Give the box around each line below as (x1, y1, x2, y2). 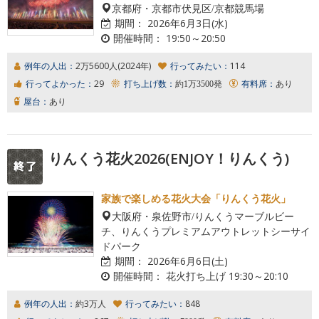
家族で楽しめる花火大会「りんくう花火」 (101, 191, 291, 205)
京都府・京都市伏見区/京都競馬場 (112, 2, 264, 13)
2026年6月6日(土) (145, 253, 228, 268)
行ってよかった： (26, 77, 94, 90)
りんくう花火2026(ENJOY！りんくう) (48, 148, 289, 168)
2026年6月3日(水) (145, 16, 228, 30)
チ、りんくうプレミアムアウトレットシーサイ (101, 225, 310, 236)
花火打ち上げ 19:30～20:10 (163, 268, 288, 283)
